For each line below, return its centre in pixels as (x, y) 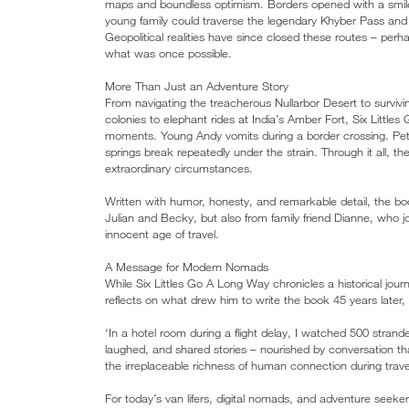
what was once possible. (168, 52)
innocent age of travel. (162, 233)
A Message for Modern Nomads (187, 266)
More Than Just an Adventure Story (197, 85)
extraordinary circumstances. (179, 168)
